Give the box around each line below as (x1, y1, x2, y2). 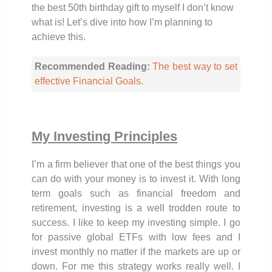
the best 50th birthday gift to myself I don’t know (32, 2, 234, 13)
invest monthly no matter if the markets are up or (32, 246, 240, 257)
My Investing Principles (32, 128, 178, 144)
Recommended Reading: (35, 61, 153, 72)
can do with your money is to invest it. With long (32, 173, 240, 184)
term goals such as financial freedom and (32, 188, 240, 199)
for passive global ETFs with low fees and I (32, 231, 240, 242)
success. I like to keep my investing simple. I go (32, 217, 240, 228)
